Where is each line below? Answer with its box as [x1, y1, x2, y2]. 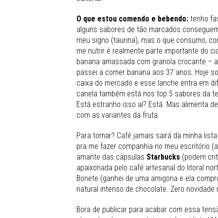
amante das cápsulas [76, 152, 145, 162]
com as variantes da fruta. [76, 110, 160, 120]
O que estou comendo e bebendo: [76, 14, 190, 23]
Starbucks [145, 152, 180, 162]
